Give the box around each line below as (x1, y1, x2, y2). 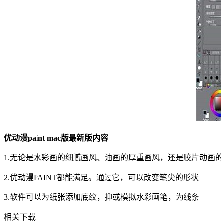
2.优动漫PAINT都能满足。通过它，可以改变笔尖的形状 (4, 173, 199, 182)
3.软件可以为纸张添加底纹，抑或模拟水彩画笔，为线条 (4, 192, 199, 201)
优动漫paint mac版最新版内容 (4, 133, 108, 142)
